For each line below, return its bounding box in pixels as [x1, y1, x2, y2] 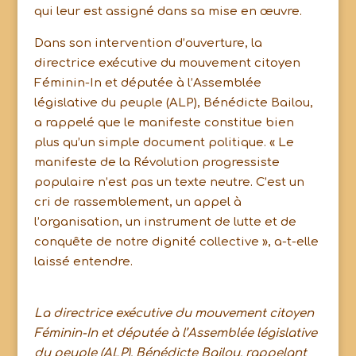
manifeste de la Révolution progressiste [33, 156, 280, 169]
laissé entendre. [33, 255, 133, 269]
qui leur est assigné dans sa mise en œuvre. [33, 5, 302, 18]
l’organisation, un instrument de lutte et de [33, 215, 296, 229]
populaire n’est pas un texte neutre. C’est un [33, 176, 304, 189]
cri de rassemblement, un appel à [33, 195, 242, 209]
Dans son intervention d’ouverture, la [33, 37, 262, 50]
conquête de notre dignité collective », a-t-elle [33, 235, 319, 249]
